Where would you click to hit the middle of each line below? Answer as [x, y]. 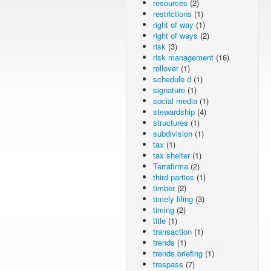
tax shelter [171, 155]
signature [169, 90]
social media [175, 101]
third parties [174, 177]
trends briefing [178, 253]
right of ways [175, 35]
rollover [166, 68]
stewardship [174, 112]
